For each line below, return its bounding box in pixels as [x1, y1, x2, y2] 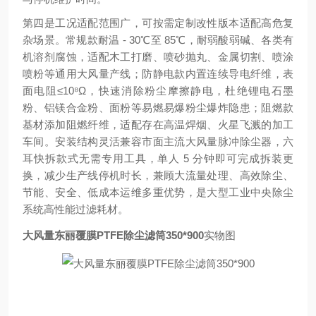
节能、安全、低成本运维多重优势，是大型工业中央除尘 [23, 186, 293, 198]
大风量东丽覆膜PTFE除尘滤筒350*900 [23, 229, 204, 241]
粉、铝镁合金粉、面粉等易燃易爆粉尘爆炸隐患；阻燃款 [23, 102, 293, 114]
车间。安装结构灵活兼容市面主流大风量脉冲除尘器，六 [23, 135, 293, 147]
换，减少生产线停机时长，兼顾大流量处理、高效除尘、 [23, 169, 293, 181]
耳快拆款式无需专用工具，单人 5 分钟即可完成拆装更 [23, 152, 293, 164]
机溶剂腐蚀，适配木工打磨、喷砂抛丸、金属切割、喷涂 [23, 51, 293, 63]
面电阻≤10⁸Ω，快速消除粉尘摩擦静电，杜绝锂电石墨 [23, 85, 293, 97]
